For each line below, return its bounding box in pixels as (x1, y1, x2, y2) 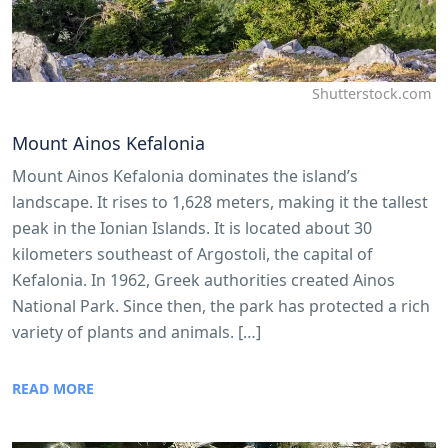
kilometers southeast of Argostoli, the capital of (12, 242, 373, 265)
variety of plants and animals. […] (12, 320, 261, 343)
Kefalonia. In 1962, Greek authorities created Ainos (12, 268, 395, 291)
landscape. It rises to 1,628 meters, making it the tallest (12, 190, 428, 213)
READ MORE (12, 378, 94, 398)
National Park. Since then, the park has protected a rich (12, 294, 430, 317)
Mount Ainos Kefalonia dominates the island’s (12, 164, 358, 187)
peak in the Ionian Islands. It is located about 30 (12, 216, 372, 239)
